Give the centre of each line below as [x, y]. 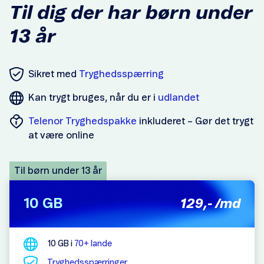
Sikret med [54, 74]
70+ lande [93, 244]
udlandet [179, 98]
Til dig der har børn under [131, 13]
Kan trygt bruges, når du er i [93, 98]
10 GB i [61, 244]
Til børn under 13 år [58, 171]
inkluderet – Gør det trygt [195, 121]
